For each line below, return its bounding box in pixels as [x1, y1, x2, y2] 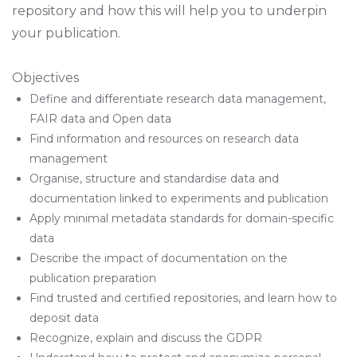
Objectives [12, 69, 79, 85]
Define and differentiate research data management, [29, 91, 326, 106]
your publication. [12, 25, 120, 41]
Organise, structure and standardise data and [29, 171, 279, 186]
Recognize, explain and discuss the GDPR [29, 330, 262, 345]
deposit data [29, 310, 99, 325]
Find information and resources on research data [29, 131, 299, 146]
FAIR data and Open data [29, 111, 171, 126]
